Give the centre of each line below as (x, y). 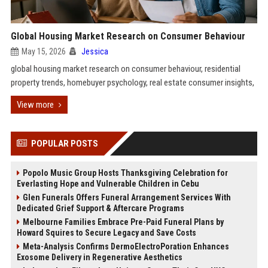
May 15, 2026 (43, 51)
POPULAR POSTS (64, 144)
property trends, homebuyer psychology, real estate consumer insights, (132, 83)
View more (35, 105)
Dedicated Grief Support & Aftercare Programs (100, 208)
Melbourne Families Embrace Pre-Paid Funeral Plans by (123, 222)
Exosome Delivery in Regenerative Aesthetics (99, 257)
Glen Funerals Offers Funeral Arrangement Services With (127, 197)
